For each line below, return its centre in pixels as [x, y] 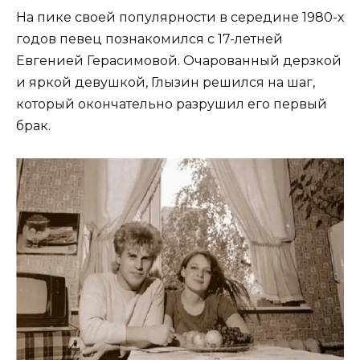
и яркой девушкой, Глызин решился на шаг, [166, 83]
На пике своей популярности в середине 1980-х [180, 18]
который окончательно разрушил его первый [172, 104]
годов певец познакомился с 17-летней [149, 39]
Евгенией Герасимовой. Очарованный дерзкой [179, 61]
